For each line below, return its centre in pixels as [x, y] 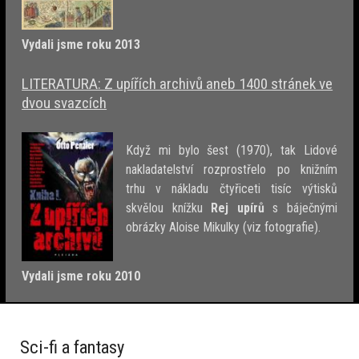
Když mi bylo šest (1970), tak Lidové [232, 151]
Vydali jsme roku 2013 [81, 44]
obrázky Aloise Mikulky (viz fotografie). [224, 228]
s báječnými [301, 208]
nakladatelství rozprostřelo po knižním [232, 170]
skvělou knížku [169, 208]
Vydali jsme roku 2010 [81, 276]
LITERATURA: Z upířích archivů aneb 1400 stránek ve [177, 83]
